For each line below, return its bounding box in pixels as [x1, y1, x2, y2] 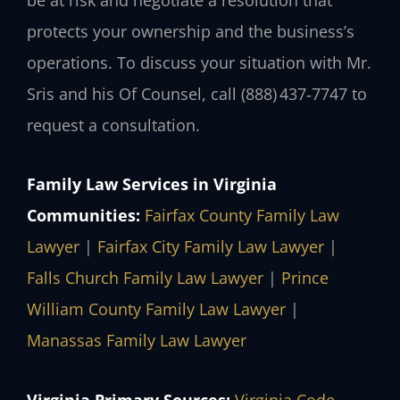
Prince [281, 267, 329, 289]
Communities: [27, 204, 140, 227]
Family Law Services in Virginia [27, 173, 277, 196]
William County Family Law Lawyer [27, 298, 286, 321]
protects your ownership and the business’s [27, 20, 354, 42]
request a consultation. [27, 113, 200, 136]
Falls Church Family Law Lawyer [27, 267, 263, 289]
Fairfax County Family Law [145, 204, 339, 227]
